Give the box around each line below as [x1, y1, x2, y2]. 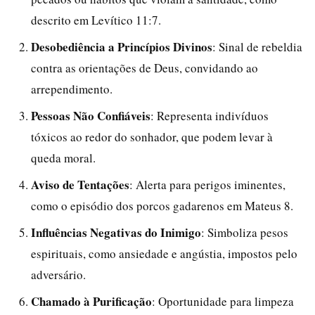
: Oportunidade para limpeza [152, 293, 294, 309]
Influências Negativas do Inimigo [31, 224, 201, 241]
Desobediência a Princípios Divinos [31, 38, 212, 56]
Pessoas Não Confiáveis [31, 107, 150, 124]
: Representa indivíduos [150, 108, 269, 124]
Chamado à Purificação [31, 292, 152, 310]
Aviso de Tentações [31, 176, 129, 193]
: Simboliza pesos [201, 224, 288, 240]
